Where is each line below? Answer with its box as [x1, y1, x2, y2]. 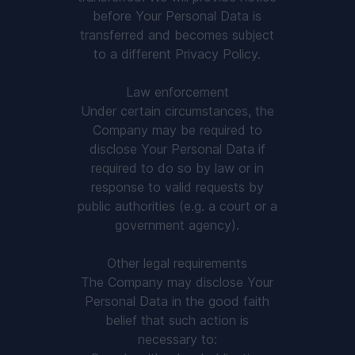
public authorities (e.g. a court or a [77, 198, 277, 214]
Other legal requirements [107, 255, 248, 271]
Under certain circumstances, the [80, 103, 274, 119]
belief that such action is [105, 312, 250, 328]
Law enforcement [125, 84, 229, 100]
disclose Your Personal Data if [89, 141, 265, 157]
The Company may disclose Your [81, 274, 274, 290]
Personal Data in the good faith [85, 293, 270, 309]
